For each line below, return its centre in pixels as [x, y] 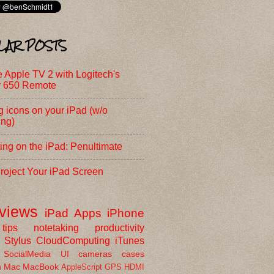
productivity [120, 228]
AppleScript [82, 267]
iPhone [126, 213]
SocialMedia [27, 254]
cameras [95, 254]
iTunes [130, 240]
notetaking [56, 228]
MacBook [41, 266]
